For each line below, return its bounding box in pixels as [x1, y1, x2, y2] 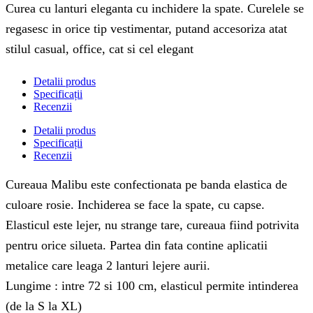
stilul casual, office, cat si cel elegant [6, 42, 194, 57]
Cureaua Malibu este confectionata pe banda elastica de [6, 177, 287, 192]
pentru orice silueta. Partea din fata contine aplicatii [6, 238, 268, 253]
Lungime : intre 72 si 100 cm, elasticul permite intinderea [6, 279, 298, 293]
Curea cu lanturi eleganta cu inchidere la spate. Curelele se [6, 1, 304, 16]
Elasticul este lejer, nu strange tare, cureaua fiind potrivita [6, 218, 299, 233]
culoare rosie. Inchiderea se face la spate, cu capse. [6, 198, 265, 212]
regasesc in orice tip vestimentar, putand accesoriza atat [6, 22, 287, 36]
